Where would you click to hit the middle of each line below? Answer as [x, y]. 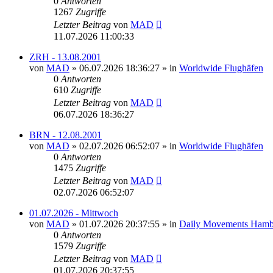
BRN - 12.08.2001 [66, 135]
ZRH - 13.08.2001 [65, 57]
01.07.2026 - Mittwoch [74, 213]
